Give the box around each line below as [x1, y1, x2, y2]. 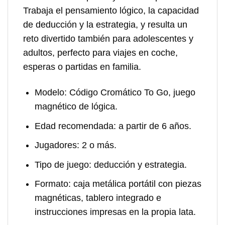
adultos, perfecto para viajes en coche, [23, 48, 178, 58]
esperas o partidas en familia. [23, 62, 141, 72]
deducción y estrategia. [91, 159, 187, 170]
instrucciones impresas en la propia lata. [34, 207, 196, 217]
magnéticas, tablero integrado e [34, 193, 161, 203]
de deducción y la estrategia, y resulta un [23, 20, 187, 30]
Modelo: [34, 87, 67, 97]
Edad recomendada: [34, 121, 116, 131]
